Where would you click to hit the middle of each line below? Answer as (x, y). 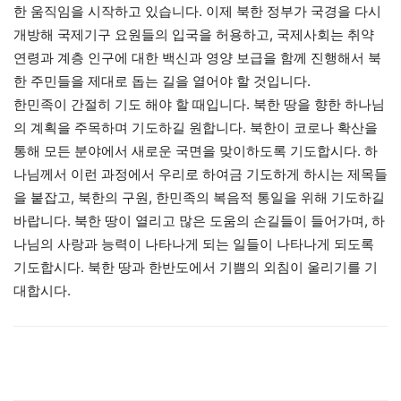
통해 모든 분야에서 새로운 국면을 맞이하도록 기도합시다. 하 (196, 151)
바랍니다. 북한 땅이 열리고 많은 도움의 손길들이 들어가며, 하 (199, 221)
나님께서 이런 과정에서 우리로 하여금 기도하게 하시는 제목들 (200, 174)
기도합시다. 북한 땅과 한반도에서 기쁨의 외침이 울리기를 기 (196, 267)
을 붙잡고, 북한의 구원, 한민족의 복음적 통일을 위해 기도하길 (199, 197)
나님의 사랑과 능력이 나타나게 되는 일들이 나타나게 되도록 (194, 244)
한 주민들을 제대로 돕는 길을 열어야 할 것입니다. (162, 81)
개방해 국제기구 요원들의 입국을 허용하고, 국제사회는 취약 (194, 34)
